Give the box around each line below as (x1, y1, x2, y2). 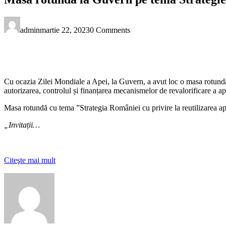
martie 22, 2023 (40, 25, 90, 34)
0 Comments (90, 25, 130, 34)
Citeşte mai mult (4, 155, 55, 164)
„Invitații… (4, 120, 40, 129)
